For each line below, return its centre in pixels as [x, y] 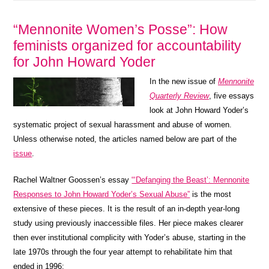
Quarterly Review [179, 95]
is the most [211, 194]
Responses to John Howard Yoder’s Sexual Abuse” [102, 194]
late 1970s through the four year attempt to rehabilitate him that [123, 252]
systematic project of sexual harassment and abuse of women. [123, 124]
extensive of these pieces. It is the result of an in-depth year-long [127, 208]
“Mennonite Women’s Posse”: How [121, 29]
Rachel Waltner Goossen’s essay [73, 180]
